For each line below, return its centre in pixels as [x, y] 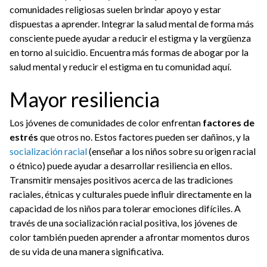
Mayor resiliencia [85, 99]
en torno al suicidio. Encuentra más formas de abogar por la [129, 52]
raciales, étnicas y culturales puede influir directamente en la [131, 194]
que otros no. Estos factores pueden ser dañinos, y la [144, 137]
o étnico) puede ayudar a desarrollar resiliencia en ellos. [121, 165]
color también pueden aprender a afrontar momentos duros [130, 237]
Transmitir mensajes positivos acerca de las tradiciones [121, 180]
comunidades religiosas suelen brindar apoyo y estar [115, 9]
